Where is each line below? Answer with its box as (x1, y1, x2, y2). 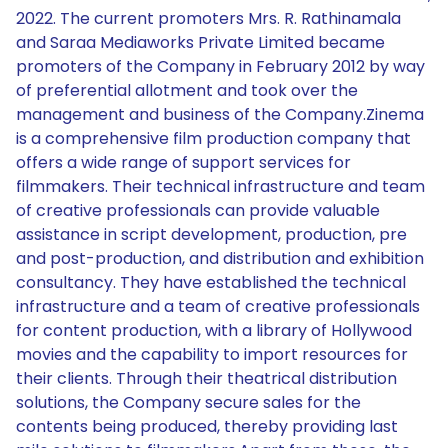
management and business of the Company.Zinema (16, 103, 424, 126)
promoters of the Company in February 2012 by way (16, 55, 425, 78)
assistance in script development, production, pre (16, 223, 407, 246)
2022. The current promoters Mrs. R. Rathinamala (16, 7, 401, 30)
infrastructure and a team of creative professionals (16, 295, 420, 318)
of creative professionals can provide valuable (16, 199, 380, 222)
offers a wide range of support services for (16, 151, 351, 174)
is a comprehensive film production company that (16, 127, 411, 150)
